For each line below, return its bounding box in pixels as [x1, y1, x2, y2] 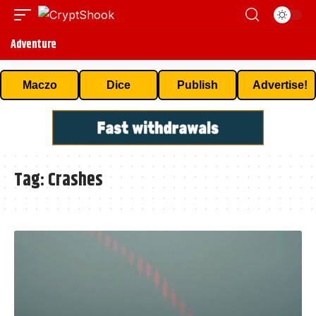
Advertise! [253, 79, 308, 91]
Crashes [48, 166, 103, 194]
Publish [177, 79, 218, 91]
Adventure [11, 36, 57, 54]
